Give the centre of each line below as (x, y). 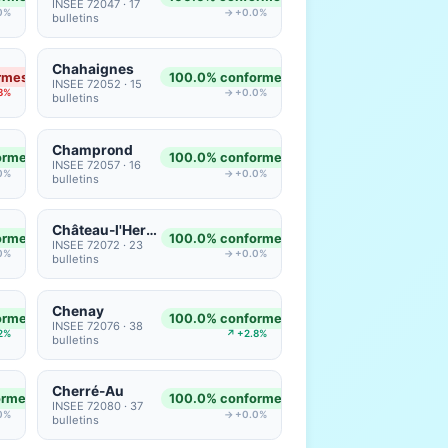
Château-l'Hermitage (152, 230)
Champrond (93, 149)
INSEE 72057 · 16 (97, 164)
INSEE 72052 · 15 (97, 84)
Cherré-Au (88, 390)
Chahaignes (93, 69)
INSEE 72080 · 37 (98, 405)
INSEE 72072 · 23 (98, 245)
